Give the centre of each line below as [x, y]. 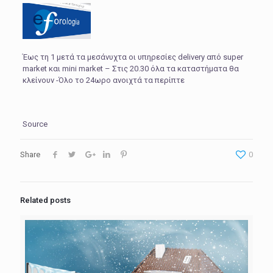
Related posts [45, 200]
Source [35, 124]
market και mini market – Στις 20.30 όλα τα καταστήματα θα [130, 68]
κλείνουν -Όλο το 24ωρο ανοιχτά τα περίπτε [103, 80]
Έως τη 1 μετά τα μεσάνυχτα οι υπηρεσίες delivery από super [133, 57]
